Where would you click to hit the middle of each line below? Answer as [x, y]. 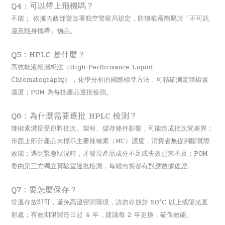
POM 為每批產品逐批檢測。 [72, 92]
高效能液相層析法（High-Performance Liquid [82, 67]
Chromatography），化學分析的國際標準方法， [84, 80]
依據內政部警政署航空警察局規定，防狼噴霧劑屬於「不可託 [120, 18]
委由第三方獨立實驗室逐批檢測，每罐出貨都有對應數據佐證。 [102, 166]
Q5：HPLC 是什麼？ [48, 54]
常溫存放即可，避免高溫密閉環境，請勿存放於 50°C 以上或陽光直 [109, 202]
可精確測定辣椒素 [182, 80]
